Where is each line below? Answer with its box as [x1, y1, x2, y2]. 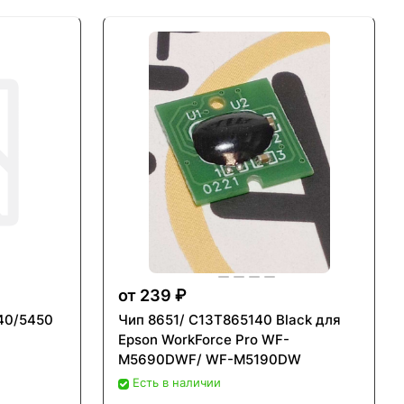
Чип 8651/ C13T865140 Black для [118, 311, 341, 329]
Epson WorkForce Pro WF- [118, 331, 289, 349]
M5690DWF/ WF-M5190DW [118, 351, 301, 369]
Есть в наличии [133, 375, 221, 390]
